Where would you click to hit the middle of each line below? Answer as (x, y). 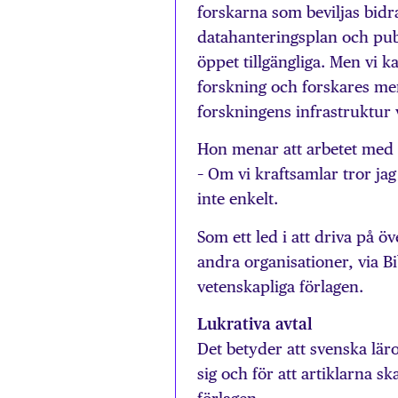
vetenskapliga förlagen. (280, 286)
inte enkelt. (238, 199)
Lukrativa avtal (255, 323)
